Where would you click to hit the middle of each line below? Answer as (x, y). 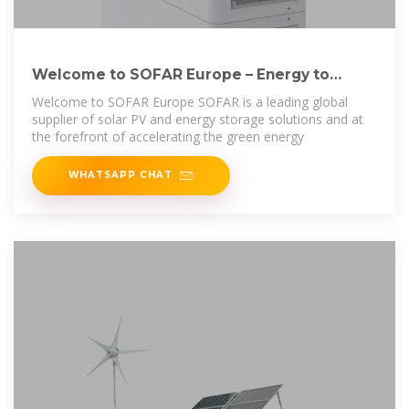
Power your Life (92, 93)
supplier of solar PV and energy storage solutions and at (198, 119)
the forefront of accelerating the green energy (168, 136)
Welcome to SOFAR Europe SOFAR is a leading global (190, 101)
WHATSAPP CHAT (121, 174)
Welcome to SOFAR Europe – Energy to (181, 74)
